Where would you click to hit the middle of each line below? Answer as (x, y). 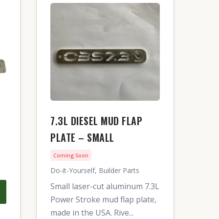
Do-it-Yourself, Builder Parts (95, 170)
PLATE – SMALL (82, 137)
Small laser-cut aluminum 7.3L (105, 186)
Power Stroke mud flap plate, (103, 199)
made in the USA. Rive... (92, 213)
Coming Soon (71, 155)
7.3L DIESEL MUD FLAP (96, 121)
